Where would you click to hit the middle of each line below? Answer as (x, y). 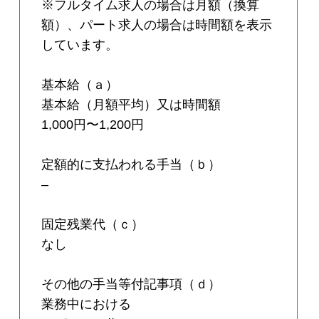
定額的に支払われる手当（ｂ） (131, 165)
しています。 (80, 45)
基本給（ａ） (80, 85)
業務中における (87, 304)
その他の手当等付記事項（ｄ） (131, 284)
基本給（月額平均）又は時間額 (131, 105)
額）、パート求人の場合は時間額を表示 (157, 25)
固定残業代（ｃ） (93, 225)
